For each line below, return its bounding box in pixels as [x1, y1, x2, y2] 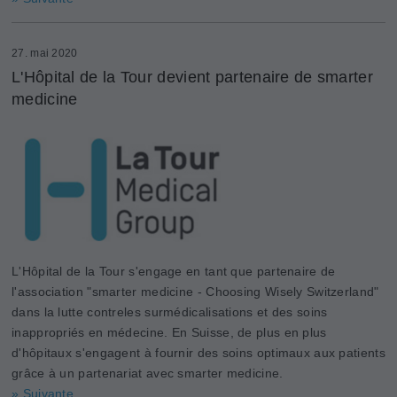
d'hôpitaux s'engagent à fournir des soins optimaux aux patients [12, 346, 385, 360]
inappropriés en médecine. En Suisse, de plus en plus [12, 325, 327, 339]
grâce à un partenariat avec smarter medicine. [12, 366, 284, 380]
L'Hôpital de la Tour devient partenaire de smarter [12, 68, 373, 86]
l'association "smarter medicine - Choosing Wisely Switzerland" [12, 284, 379, 299]
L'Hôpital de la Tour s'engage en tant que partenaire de [12, 264, 336, 278]
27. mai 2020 [12, 47, 78, 59]
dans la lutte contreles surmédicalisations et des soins [12, 305, 328, 319]
